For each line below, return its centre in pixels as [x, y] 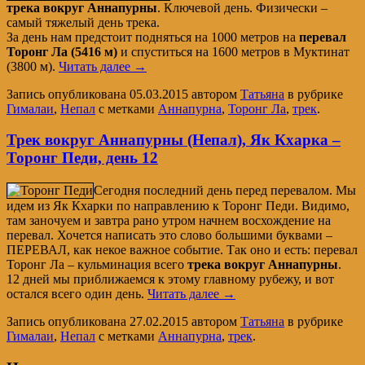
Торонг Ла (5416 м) [62, 51]
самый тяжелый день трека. [83, 22]
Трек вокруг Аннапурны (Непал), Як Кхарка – [174, 140]
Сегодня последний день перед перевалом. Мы [225, 190]
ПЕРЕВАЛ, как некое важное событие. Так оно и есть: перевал [182, 249]
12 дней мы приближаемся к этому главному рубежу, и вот [170, 279]
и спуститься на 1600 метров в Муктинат [233, 51]
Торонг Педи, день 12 [82, 158]
